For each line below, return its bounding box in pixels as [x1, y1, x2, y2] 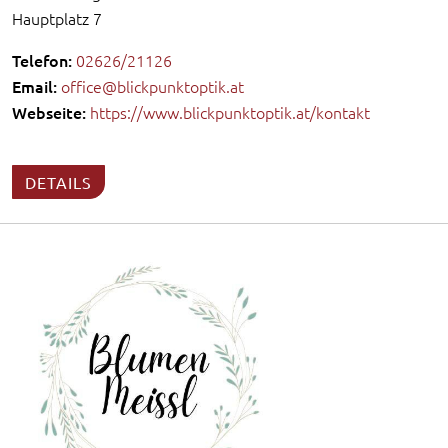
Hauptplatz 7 [12, 6, 102, 29]
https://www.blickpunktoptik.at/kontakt [90, 100, 370, 123]
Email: [12, 74, 57, 97]
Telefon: [12, 48, 72, 71]
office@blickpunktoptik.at [61, 74, 244, 97]
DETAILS [25, 171, 92, 192]
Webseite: [12, 100, 86, 123]
